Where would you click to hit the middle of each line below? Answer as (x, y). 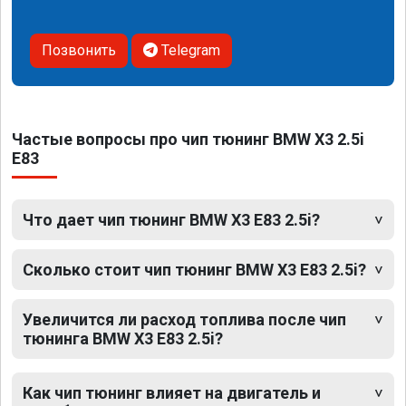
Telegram (189, 50)
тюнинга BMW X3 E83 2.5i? (123, 338)
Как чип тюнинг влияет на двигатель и (172, 392)
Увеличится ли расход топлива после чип (184, 319)
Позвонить (79, 50)
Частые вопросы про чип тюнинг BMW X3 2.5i (188, 139)
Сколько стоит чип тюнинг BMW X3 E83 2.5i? (194, 269)
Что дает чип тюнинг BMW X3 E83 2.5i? (171, 219)
